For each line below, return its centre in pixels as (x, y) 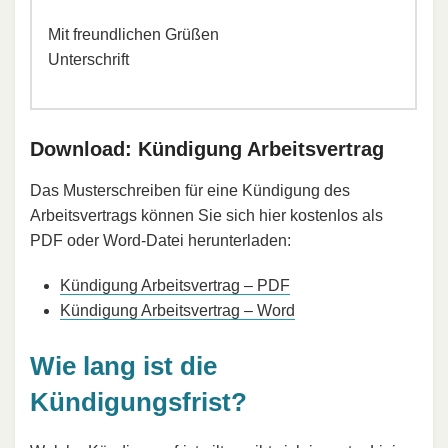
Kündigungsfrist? (138, 401)
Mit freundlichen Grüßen (133, 34)
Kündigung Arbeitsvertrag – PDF (175, 285)
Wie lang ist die (123, 365)
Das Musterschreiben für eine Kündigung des (190, 190)
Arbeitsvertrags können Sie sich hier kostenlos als (206, 215)
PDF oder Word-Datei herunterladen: (160, 240)
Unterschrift (88, 59)
